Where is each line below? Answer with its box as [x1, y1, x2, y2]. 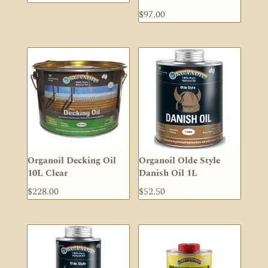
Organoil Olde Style [139, 153, 221, 167]
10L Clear [27, 166, 68, 180]
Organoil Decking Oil [27, 153, 116, 167]
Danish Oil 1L [139, 166, 198, 180]
